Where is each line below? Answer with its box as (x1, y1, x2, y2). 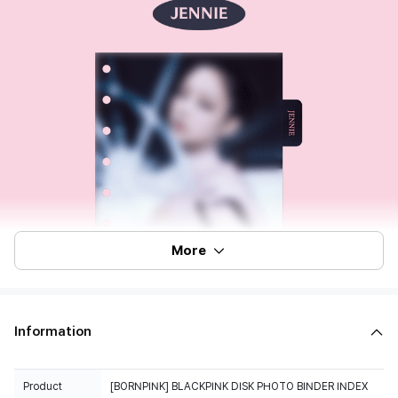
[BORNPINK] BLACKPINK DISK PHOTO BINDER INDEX (110, 380, 368, 393)
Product (23, 380, 62, 393)
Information (14, 323, 92, 339)
